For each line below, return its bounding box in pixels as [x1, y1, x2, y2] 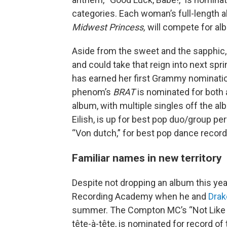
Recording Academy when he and [72, 191, 208, 202]
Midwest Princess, [72, 22, 147, 32]
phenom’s [72, 87, 113, 97]
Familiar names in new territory [72, 152, 222, 164]
